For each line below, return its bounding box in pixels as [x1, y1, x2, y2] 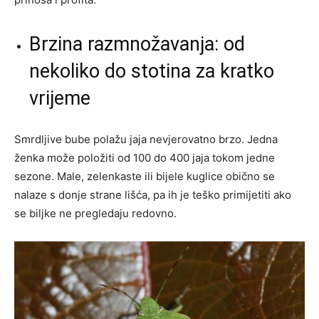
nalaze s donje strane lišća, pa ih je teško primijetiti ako [14, 187, 291, 202]
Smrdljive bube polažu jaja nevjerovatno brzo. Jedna [14, 132, 278, 146]
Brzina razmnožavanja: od [29, 32, 245, 56]
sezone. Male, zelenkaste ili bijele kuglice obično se [14, 169, 275, 183]
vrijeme [29, 86, 90, 110]
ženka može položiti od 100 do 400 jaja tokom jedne [14, 150, 275, 164]
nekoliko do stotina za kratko [29, 59, 274, 83]
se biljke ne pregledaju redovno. [14, 206, 177, 220]
